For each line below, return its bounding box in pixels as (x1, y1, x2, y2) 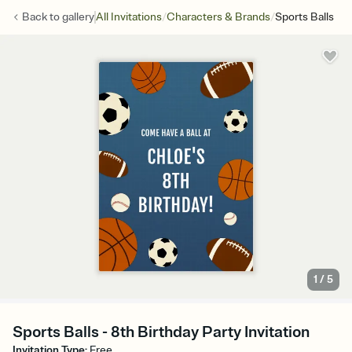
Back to (22, 10, 62, 24)
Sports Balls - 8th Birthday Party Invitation (13, 322, 310, 343)
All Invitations (96, 10, 162, 24)
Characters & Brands (167, 10, 270, 24)
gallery (62, 10, 94, 24)
